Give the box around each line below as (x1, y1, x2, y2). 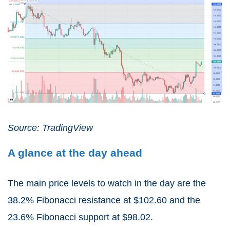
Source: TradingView (8, 123, 93, 133)
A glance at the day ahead (8, 147, 142, 159)
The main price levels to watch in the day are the (8, 178, 206, 189)
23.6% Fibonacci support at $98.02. (8, 212, 153, 223)
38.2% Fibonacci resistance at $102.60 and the (8, 195, 200, 206)
